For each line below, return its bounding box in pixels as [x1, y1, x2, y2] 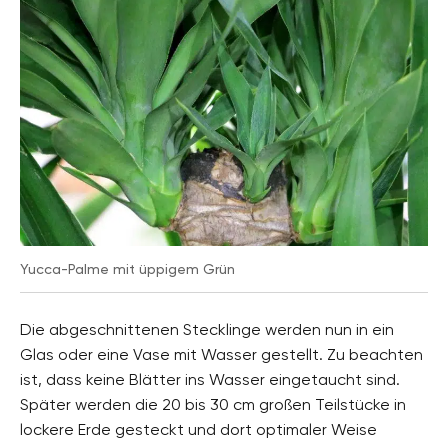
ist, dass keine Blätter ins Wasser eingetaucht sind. [20, 369, 400, 389]
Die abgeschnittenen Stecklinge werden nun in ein [20, 319, 394, 339]
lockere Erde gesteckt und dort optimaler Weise [20, 419, 377, 439]
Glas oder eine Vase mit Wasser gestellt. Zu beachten [20, 344, 423, 364]
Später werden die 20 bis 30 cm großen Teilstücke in [20, 394, 406, 414]
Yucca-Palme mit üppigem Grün [20, 260, 235, 277]
